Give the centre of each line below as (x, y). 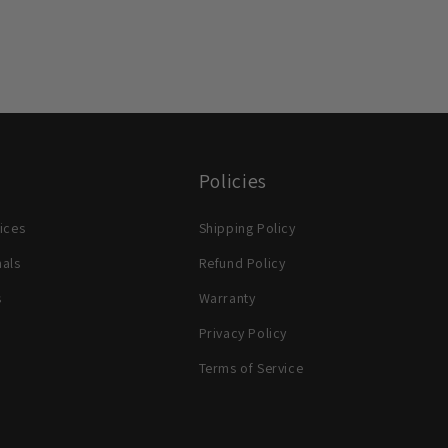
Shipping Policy (247, 228)
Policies (232, 181)
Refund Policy (242, 263)
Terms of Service (251, 368)
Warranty (227, 298)
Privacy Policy (242, 333)
